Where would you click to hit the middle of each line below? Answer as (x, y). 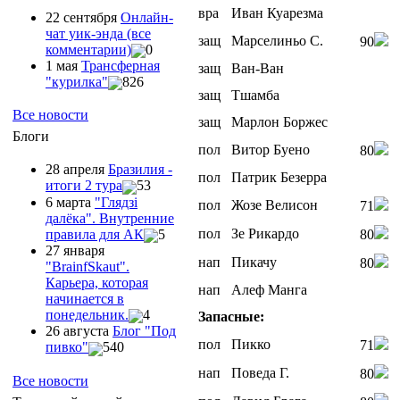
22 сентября (83, 17)
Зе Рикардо (265, 233)
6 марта (70, 202)
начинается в (85, 298)
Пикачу (254, 262)
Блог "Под (144, 331)
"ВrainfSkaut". (87, 266)
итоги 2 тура (84, 186)
